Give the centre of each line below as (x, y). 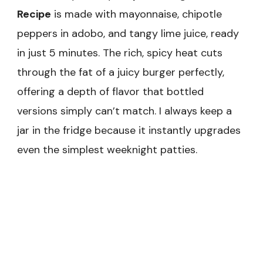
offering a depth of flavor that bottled (110, 92)
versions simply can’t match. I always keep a (124, 111)
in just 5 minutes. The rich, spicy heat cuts (120, 53)
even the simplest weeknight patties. (107, 150)
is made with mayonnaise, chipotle (136, 14)
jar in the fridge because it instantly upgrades (129, 131)
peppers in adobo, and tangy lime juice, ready (128, 34)
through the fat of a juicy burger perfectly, (121, 73)
